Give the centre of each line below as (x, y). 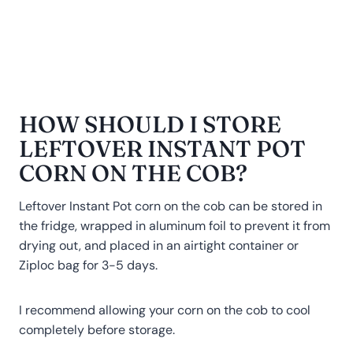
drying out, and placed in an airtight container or (159, 245)
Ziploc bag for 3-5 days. (88, 265)
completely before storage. (97, 329)
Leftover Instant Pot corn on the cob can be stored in (171, 206)
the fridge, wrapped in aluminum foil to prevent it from (175, 225)
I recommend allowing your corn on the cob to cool (165, 310)
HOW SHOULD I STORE (150, 124)
